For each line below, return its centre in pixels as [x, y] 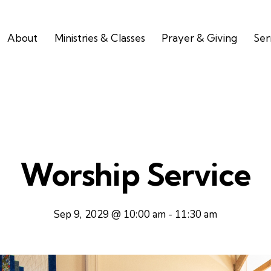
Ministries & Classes [100, 38]
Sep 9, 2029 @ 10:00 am [110, 214]
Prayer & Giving [199, 38]
